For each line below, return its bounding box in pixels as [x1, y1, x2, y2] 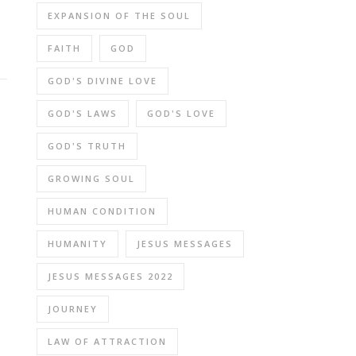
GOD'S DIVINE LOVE [48, 74, 157, 87]
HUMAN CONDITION [48, 204, 157, 217]
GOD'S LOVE [147, 106, 215, 119]
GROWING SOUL [48, 172, 135, 184]
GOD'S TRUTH [48, 139, 126, 152]
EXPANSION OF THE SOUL [48, 9, 191, 21]
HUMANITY [48, 237, 107, 250]
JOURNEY [48, 302, 98, 315]
